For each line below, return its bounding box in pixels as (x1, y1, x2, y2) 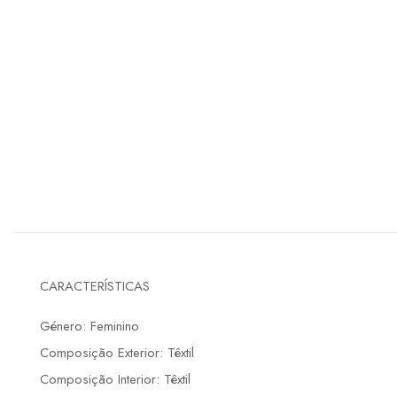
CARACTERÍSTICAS (40, 276, 150, 297)
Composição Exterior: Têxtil (40, 343, 194, 363)
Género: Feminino (40, 316, 139, 337)
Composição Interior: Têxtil (40, 370, 191, 390)
